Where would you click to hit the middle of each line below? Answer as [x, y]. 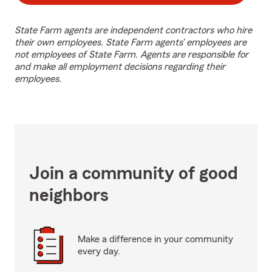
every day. [99, 251]
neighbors [69, 195]
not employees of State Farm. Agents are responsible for [131, 55]
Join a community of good [134, 174]
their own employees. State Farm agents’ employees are [131, 42]
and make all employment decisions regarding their [120, 67]
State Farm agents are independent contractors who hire [133, 30]
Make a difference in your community [155, 239]
